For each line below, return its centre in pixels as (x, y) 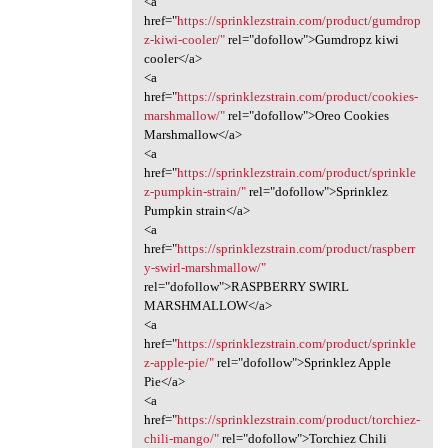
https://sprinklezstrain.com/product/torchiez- (298, 420)
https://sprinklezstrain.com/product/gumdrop (298, 21)
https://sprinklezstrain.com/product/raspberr (295, 249)
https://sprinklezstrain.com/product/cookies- (297, 97)
